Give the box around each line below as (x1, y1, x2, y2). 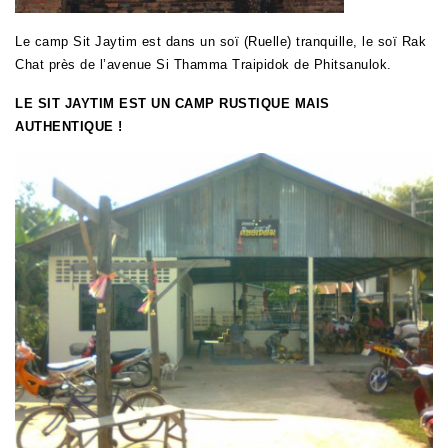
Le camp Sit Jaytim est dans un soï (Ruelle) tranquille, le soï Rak (15, 33, 426, 49)
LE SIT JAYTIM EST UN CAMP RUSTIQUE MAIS (15, 95, 330, 111)
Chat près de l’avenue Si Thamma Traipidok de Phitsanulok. (15, 56, 392, 72)
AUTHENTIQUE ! (15, 118, 123, 134)
